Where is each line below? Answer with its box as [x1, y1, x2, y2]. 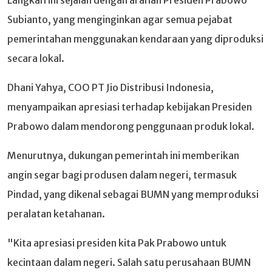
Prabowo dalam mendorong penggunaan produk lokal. [7, 120, 254, 132]
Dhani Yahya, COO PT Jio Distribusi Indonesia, [7, 81, 214, 93]
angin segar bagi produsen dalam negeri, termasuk [7, 168, 237, 181]
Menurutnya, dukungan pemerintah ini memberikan [7, 149, 239, 161]
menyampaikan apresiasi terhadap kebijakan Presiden [7, 100, 252, 113]
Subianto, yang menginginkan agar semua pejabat [7, 13, 233, 25]
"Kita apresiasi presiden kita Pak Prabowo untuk [7, 236, 226, 249]
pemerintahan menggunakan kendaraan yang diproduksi [7, 32, 263, 45]
